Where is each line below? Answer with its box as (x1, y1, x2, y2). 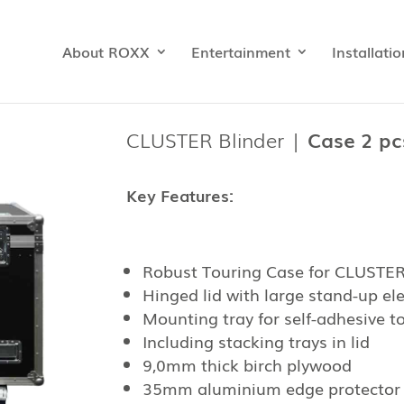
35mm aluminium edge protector (142, 376, 401, 400)
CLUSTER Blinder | (126, 124, 308, 154)
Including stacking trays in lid (142, 329, 371, 353)
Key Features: (126, 183, 234, 207)
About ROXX (62, 41, 150, 62)
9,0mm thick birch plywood (142, 353, 353, 377)
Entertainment (191, 41, 290, 62)
